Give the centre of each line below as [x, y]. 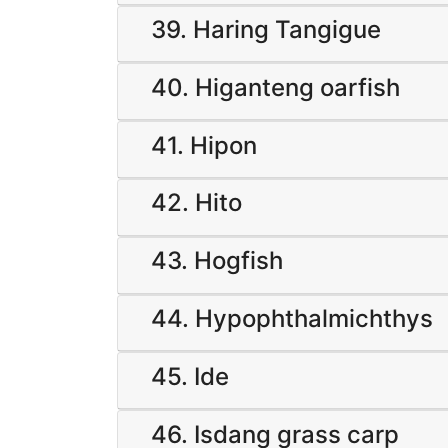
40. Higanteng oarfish [275, 87]
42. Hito [196, 203]
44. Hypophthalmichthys [292, 318]
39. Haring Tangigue [266, 30]
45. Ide [190, 376]
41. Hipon [204, 145]
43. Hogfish [217, 261]
